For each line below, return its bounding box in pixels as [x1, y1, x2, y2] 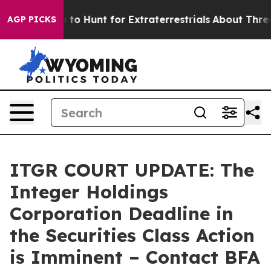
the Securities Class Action [10, 224, 255, 247]
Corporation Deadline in [10, 202, 233, 225]
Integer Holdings [10, 180, 168, 203]
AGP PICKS [7, 14, 56, 25]
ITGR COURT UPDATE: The [10, 158, 254, 181]
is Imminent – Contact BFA [10, 246, 260, 269]
